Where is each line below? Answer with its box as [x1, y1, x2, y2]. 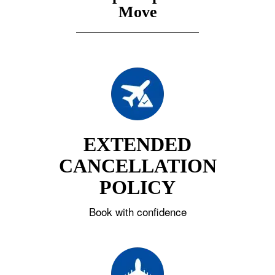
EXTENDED [83, 133, 192, 155]
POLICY [99, 176, 176, 198]
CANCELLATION [58, 155, 217, 177]
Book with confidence [88, 204, 187, 219]
